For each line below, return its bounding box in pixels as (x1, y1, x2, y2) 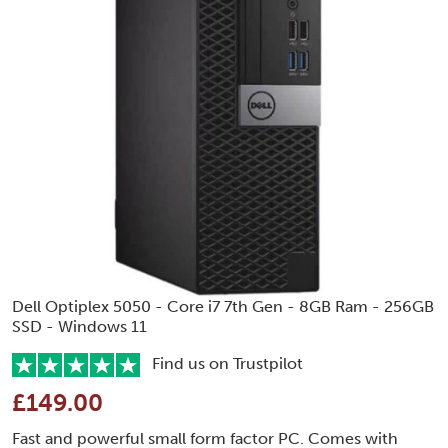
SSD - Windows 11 (12, 316, 147, 336)
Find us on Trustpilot (140, 353, 303, 373)
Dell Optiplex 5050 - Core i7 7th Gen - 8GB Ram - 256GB (12, 296, 434, 316)
